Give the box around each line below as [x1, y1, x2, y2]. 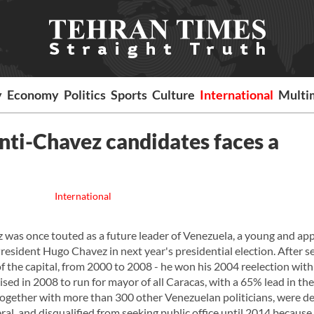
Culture [152, 87, 196, 102]
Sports [111, 87, 148, 102]
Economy [7, 87, 60, 102]
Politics [64, 87, 107, 102]
